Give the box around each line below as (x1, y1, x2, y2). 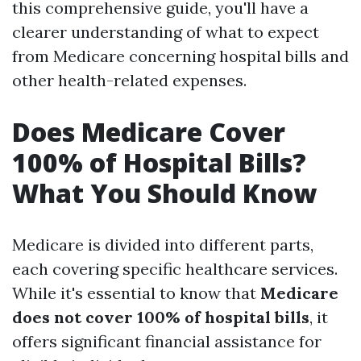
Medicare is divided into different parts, (12, 234, 313, 255)
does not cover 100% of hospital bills (12, 307, 309, 327)
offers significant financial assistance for (12, 331, 322, 351)
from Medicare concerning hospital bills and (12, 46, 349, 66)
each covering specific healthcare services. (12, 259, 338, 279)
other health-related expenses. (12, 70, 247, 90)
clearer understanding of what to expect (12, 22, 319, 42)
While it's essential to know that (12, 283, 260, 303)
